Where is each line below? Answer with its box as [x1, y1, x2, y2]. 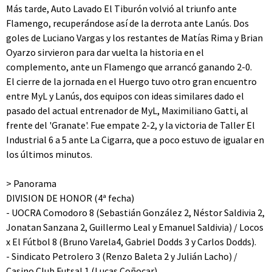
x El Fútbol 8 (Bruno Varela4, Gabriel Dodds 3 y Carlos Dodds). [6, 236, 256, 248]
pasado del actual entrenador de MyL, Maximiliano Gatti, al [6, 104, 248, 117]
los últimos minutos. [6, 148, 92, 160]
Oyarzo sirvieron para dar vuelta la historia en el [6, 46, 204, 58]
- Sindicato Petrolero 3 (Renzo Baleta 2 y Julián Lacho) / [6, 250, 237, 262]
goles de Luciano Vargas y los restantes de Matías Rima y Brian [6, 32, 263, 44]
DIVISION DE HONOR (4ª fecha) [6, 192, 134, 204]
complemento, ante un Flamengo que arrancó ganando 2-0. [6, 61, 252, 73]
